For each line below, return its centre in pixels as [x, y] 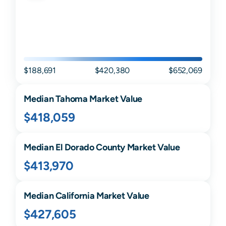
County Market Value [137, 147]
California [75, 196]
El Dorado [75, 147]
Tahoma [71, 99]
